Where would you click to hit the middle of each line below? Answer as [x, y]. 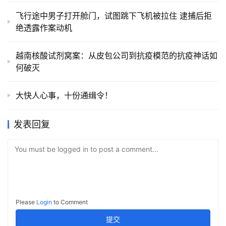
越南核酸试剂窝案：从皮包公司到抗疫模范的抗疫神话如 [117, 56]
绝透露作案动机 [44, 28]
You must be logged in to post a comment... [87, 149]
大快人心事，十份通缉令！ [64, 96]
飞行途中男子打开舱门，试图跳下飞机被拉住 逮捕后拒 [114, 16]
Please [26, 202]
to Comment [70, 202]
